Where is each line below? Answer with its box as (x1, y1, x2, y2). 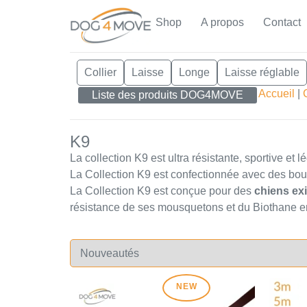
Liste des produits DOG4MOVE (92, 89, 243, 101)
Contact (263, 16, 301, 28)
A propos (201, 16, 244, 28)
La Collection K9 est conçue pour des (70, 184, 251, 197)
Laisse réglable (225, 66, 299, 79)
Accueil (258, 88, 295, 100)
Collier (84, 66, 116, 79)
